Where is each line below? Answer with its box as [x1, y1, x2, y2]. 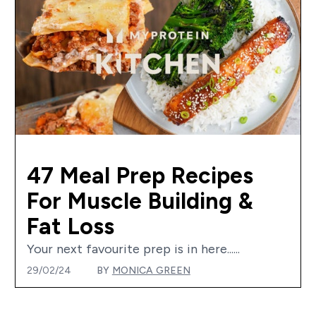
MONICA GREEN [111, 264, 190, 276]
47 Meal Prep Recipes [26, 162, 253, 188]
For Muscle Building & [26, 188, 253, 214]
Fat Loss [26, 213, 114, 239]
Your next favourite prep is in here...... [26, 241, 240, 256]
